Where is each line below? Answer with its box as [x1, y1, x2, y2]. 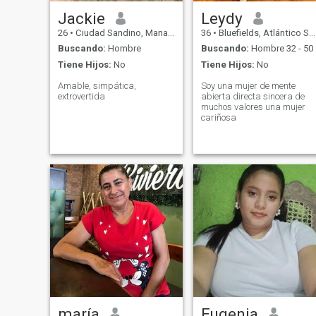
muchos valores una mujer [200, 101, 265, 112]
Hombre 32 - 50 [248, 43, 313, 54]
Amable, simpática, [57, 80, 136, 91]
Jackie [57, 8, 105, 28]
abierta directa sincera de [200, 90, 295, 102]
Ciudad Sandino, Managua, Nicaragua [73, 27, 168, 38]
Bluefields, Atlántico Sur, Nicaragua [216, 27, 309, 38]
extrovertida [57, 90, 105, 102]
